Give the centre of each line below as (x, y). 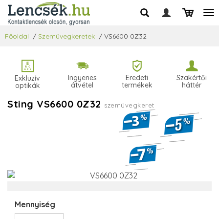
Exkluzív (27, 78)
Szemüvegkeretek (66, 36)
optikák (27, 86)
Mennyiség (35, 205)
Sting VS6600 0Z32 (56, 104)
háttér (192, 85)
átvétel (82, 85)
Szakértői (192, 78)
